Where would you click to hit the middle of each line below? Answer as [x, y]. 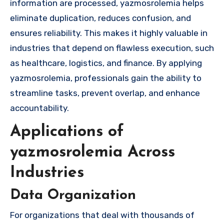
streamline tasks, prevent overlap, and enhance [105, 93]
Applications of [67, 132]
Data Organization [73, 196]
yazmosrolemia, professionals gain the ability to [106, 78]
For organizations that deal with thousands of [102, 215]
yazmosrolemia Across [92, 152]
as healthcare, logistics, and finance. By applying [106, 63]
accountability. [39, 108]
